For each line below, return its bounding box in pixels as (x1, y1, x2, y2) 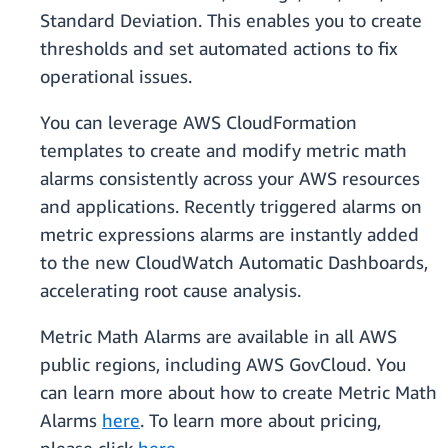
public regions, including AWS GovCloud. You (40, 353, 406, 376)
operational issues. (40, 65, 197, 88)
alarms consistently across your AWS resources (40, 167, 420, 190)
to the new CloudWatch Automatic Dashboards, (40, 251, 428, 274)
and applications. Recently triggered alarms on (40, 195, 422, 218)
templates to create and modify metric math (40, 139, 407, 162)
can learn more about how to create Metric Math (40, 381, 437, 404)
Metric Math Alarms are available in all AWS (40, 325, 397, 348)
